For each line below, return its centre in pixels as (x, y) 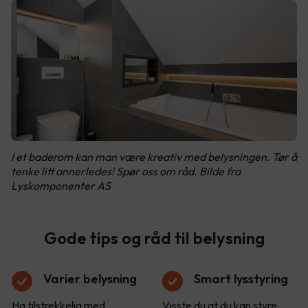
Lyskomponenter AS (61, 185)
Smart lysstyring (241, 278)
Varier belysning (90, 278)
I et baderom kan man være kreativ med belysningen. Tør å (154, 156)
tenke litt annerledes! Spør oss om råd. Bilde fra (126, 171)
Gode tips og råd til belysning (154, 238)
